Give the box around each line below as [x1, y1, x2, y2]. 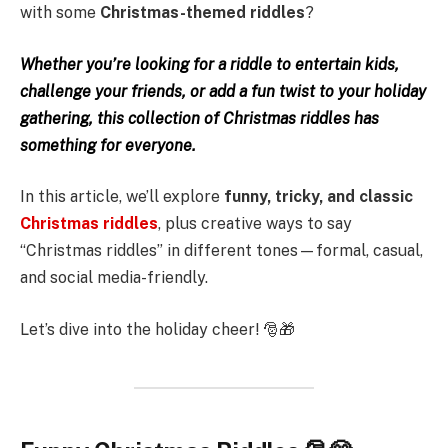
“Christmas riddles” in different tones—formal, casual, [20, 241, 423, 261]
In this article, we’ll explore [20, 187, 224, 207]
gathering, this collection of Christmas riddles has [20, 108, 379, 128]
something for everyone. [20, 135, 196, 155]
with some [20, 3, 100, 22]
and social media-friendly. [20, 268, 208, 288]
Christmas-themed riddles [100, 3, 305, 22]
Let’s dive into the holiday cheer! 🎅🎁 [20, 319, 295, 339]
